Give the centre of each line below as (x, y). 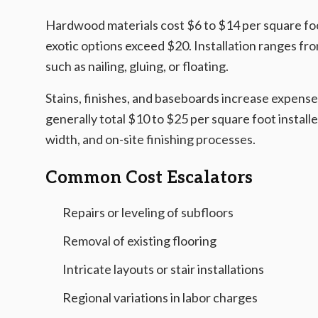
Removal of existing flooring (139, 241)
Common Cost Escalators (149, 178)
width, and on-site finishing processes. (150, 139)
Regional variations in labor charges (160, 297)
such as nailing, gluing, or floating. (137, 66)
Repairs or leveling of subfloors (148, 212)
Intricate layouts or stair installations (163, 269)
